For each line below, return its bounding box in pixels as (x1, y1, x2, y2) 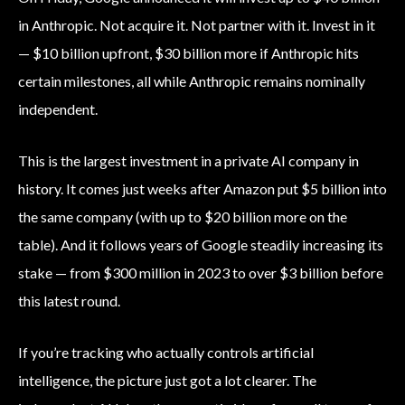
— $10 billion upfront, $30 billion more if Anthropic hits (18, 44, 359, 62)
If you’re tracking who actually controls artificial (18, 344, 314, 362)
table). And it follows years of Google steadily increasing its (18, 236, 383, 254)
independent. (18, 100, 98, 118)
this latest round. (18, 292, 120, 310)
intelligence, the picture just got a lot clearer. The (18, 372, 316, 390)
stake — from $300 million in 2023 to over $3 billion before (18, 264, 383, 282)
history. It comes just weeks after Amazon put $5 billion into (18, 180, 387, 198)
